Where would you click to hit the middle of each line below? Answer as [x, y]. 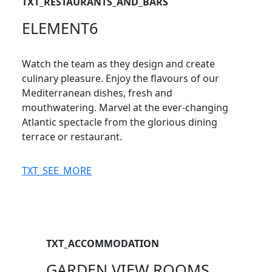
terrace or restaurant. [72, 137]
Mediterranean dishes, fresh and [97, 93]
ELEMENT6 [60, 28]
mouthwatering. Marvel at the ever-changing [125, 107]
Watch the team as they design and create [118, 64]
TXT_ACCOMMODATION [103, 243]
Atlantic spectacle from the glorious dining [120, 122]
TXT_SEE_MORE [57, 171]
